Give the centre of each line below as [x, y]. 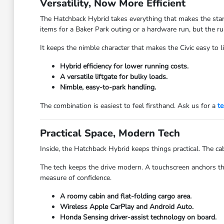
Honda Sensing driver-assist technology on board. [138, 217]
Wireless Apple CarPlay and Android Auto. [126, 207]
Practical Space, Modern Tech [110, 133]
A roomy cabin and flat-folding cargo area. [125, 196]
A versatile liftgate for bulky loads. [113, 77]
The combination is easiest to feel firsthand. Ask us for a [128, 106]
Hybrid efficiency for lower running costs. [124, 66]
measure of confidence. [75, 178]
